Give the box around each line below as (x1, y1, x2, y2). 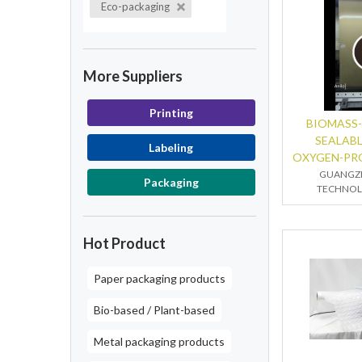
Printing (149, 106, 193, 120)
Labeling (149, 141, 194, 154)
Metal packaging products (94, 335, 225, 348)
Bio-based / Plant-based (94, 303, 215, 317)
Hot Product (83, 234, 166, 252)
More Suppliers (83, 67, 183, 85)
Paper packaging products (94, 271, 225, 285)
